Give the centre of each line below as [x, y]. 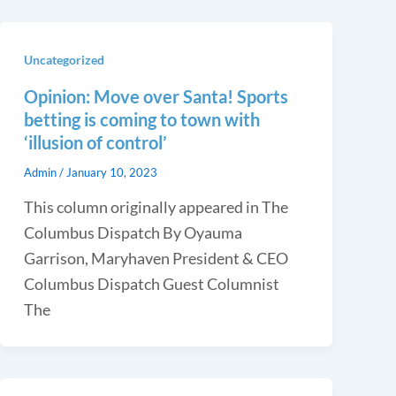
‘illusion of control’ [95, 142]
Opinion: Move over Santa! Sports [156, 96]
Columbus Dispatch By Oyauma [133, 232]
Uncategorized [64, 59]
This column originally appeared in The [156, 206]
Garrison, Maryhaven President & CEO [156, 258]
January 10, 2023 [111, 172]
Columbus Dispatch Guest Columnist [151, 283]
